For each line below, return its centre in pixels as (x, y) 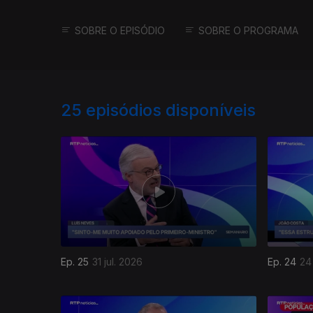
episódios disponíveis (171, 110)
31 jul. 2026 (117, 261)
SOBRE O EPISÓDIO (120, 31)
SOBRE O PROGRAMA (248, 31)
